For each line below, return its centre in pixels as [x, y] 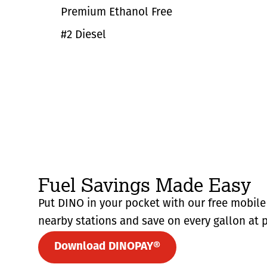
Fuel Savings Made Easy [145, 185]
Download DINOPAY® [107, 247]
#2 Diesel [83, 35]
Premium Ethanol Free [117, 13]
